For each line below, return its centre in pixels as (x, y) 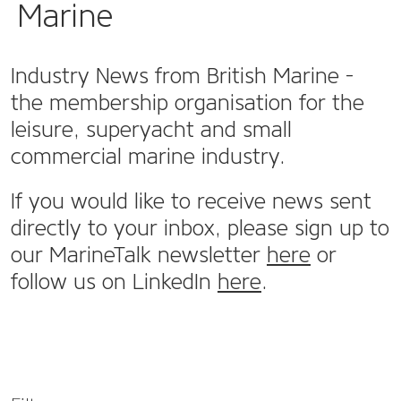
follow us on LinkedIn (114, 282)
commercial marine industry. (148, 156)
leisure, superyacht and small (151, 129)
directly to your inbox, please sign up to (200, 228)
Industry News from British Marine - (182, 76)
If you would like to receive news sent (191, 201)
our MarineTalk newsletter (139, 255)
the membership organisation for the (188, 102)
